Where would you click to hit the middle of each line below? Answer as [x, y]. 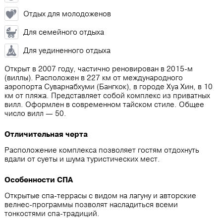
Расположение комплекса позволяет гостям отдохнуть [102, 150]
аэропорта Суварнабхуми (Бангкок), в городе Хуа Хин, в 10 [109, 87]
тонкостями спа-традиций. [52, 214]
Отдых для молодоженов [67, 14]
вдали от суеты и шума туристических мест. [82, 159]
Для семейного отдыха [64, 32]
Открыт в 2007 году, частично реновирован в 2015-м [99, 69]
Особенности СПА [39, 180]
